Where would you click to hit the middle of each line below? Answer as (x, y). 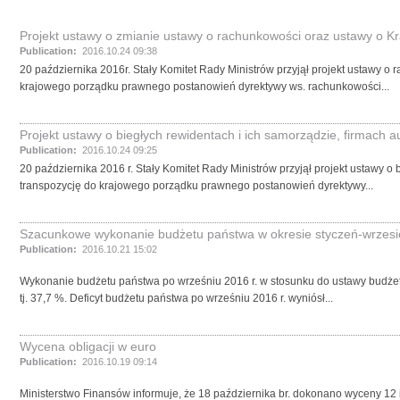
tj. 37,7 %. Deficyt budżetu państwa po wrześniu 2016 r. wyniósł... (176, 298)
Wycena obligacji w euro (88, 346)
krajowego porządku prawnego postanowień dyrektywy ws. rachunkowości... (204, 87)
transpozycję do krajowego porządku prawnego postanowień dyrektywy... (196, 186)
